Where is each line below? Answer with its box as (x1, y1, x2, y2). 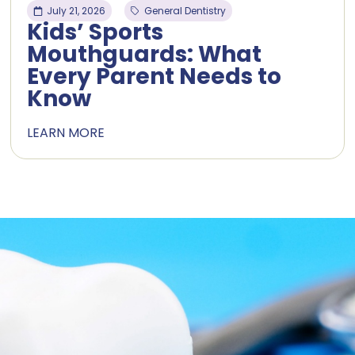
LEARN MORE (27, 124, 105, 143)
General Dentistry (144, 4, 227, 18)
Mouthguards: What (27, 39, 262, 71)
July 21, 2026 (47, 4, 106, 18)
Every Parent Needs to (27, 61, 282, 93)
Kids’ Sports (27, 17, 164, 48)
